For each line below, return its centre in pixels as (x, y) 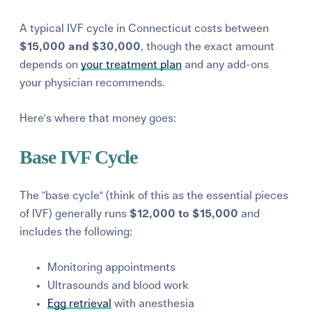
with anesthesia (155, 303)
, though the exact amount (208, 46)
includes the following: (76, 232)
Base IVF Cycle (79, 157)
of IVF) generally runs (75, 213)
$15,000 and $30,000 (80, 46)
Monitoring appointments (112, 267)
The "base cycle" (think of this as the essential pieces (154, 195)
